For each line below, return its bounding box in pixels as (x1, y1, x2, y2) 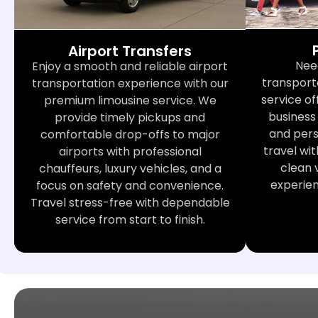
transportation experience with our (31, 75, 229, 92)
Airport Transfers (68, 40, 192, 61)
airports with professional (58, 143, 202, 160)
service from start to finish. (55, 211, 205, 228)
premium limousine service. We (43, 92, 216, 109)
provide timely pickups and (55, 109, 205, 126)
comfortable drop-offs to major (40, 126, 220, 143)
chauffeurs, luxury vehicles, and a (38, 160, 221, 177)
